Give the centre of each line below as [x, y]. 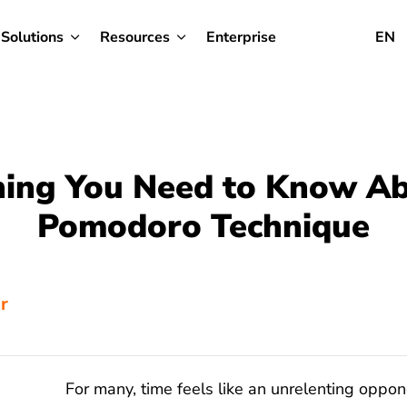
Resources [135, 37]
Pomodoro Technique [203, 227]
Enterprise [241, 37]
